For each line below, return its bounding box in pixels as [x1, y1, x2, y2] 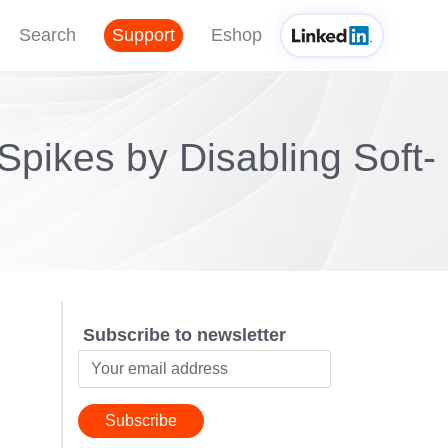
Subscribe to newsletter [82, 325, 286, 345]
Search [18, 24, 76, 45]
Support [111, 24, 175, 45]
